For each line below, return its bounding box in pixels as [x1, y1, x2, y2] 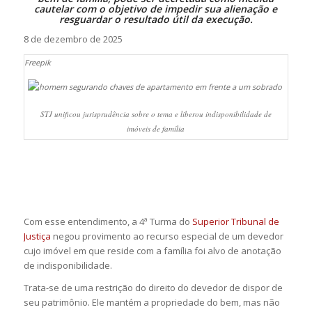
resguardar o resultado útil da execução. [58, 13, 253, 26]
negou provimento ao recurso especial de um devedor [50, 229, 283, 242]
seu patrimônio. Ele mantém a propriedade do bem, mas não [23, 296, 280, 309]
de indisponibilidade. [23, 258, 112, 272]
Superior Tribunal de [192, 214, 279, 228]
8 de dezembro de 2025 [23, 33, 123, 46]
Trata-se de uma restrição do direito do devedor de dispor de [23, 281, 283, 295]
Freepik [24, 57, 51, 68]
